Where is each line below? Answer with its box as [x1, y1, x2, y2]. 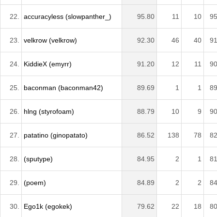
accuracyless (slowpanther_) [24, 12, 111, 20]
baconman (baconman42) [24, 83, 103, 92]
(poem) [24, 178, 46, 186]
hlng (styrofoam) [24, 107, 74, 115]
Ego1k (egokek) [24, 202, 72, 210]
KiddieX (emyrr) [24, 60, 72, 68]
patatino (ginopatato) [24, 131, 88, 139]
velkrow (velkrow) [24, 36, 77, 44]
